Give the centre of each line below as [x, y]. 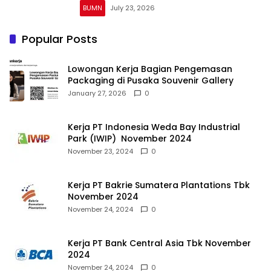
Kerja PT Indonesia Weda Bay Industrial [154, 127]
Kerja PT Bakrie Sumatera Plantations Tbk [159, 185]
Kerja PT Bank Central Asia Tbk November [159, 243]
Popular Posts [60, 39]
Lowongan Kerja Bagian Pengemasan [150, 69]
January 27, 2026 [97, 93]
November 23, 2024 [100, 152]
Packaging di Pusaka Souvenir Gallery [151, 81]
